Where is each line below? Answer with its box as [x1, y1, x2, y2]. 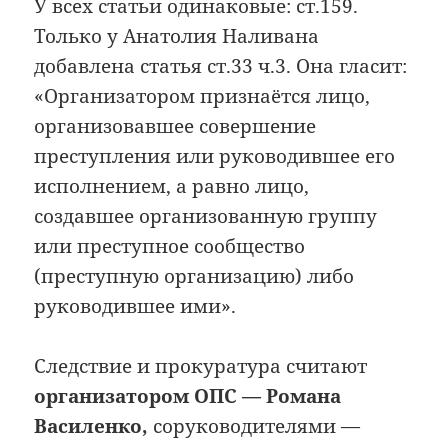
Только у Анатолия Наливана [34, 23, 320, 50]
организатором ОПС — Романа [34, 383, 342, 410]
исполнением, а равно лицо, [34, 173, 310, 200]
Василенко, [34, 413, 154, 440]
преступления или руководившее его [34, 143, 396, 170]
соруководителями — [153, 413, 361, 440]
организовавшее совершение [34, 113, 317, 140]
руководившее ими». [34, 293, 237, 320]
